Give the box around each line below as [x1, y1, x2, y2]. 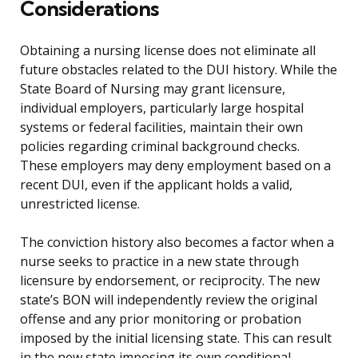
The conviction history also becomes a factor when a [20, 233, 334, 252]
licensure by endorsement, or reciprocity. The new [20, 272, 320, 290]
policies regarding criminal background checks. [20, 137, 300, 156]
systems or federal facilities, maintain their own [20, 118, 303, 137]
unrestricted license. [20, 195, 140, 213]
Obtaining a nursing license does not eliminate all [20, 42, 316, 60]
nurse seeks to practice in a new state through [20, 253, 299, 271]
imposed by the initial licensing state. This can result [20, 329, 332, 348]
